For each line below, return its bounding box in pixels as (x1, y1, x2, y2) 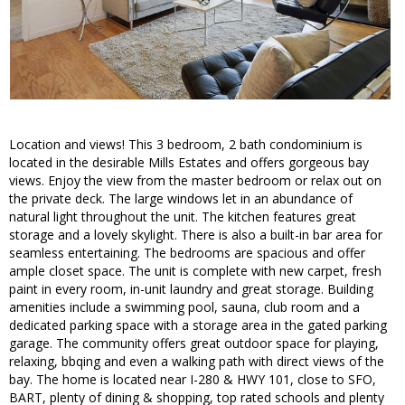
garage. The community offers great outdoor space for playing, (9, 334, 379, 353)
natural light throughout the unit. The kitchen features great (9, 208, 356, 226)
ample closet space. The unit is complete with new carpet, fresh (9, 262, 381, 280)
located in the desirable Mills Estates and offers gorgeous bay (9, 154, 369, 172)
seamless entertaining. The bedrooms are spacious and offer (9, 244, 365, 262)
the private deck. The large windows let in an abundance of (9, 190, 353, 208)
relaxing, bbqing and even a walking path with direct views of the (9, 353, 384, 371)
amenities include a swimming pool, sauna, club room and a (9, 298, 360, 316)
